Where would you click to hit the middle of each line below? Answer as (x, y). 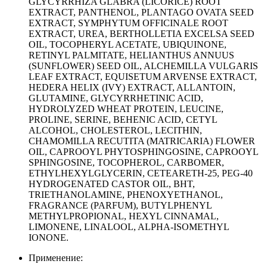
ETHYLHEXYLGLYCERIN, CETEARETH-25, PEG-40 (141, 173)
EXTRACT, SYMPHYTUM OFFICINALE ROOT (128, 23)
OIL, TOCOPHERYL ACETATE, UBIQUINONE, (128, 44)
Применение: (56, 257)
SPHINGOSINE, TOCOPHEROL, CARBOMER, (126, 162)
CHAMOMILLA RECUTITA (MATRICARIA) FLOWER (142, 141)
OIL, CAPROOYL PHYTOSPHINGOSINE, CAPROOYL (143, 151)
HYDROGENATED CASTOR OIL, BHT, (112, 184)
